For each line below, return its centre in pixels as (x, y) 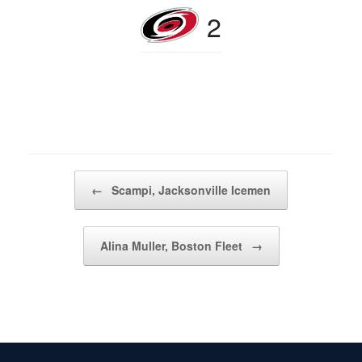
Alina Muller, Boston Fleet (173, 246)
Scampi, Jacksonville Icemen (189, 190)
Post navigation (65, 178)
